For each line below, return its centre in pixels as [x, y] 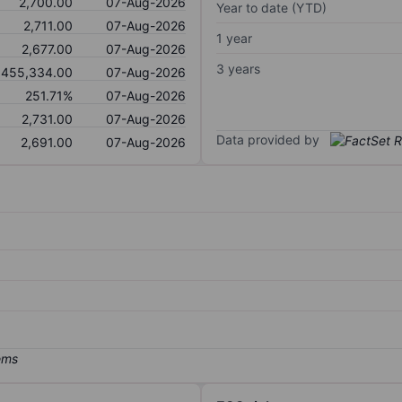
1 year [234, 38]
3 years [238, 68]
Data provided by [268, 139]
